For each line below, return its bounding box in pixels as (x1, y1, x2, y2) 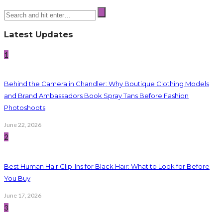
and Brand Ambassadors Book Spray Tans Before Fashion (4, 92, 189, 100)
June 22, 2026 (4, 121, 41, 129)
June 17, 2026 (4, 191, 41, 199)
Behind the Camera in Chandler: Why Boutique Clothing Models (4, 80, 209, 88)
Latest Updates (4, 29, 73, 40)
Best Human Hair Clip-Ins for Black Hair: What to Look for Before (4, 162, 210, 170)
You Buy (4, 174, 30, 182)
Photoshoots (4, 104, 45, 112)
